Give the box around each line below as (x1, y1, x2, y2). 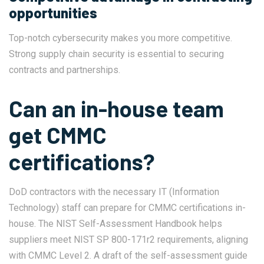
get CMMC (9, 121, 107, 149)
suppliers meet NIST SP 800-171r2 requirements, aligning (9, 234, 248, 246)
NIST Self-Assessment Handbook (56, 218, 197, 230)
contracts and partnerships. (9, 64, 120, 76)
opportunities (9, 4, 97, 22)
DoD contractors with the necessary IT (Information (9, 186, 219, 198)
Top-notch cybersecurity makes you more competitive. (9, 32, 232, 44)
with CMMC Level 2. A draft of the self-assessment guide (9, 250, 247, 262)
